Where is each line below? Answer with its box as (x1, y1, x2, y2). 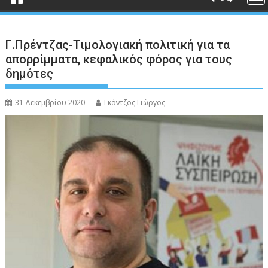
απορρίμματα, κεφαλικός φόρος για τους (5, 52, 233, 66)
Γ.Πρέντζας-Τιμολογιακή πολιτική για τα (5, 38, 230, 52)
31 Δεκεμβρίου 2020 (15, 98, 86, 108)
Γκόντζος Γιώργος (104, 98, 166, 108)
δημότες (5, 66, 54, 81)
